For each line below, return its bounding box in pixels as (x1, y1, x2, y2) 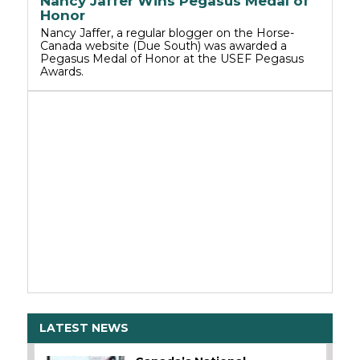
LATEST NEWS (39, 321, 129, 336)
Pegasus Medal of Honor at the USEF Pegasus (40, 51, 304, 66)
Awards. (40, 63, 84, 79)
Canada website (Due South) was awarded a (40, 38, 287, 53)
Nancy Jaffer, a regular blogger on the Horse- (40, 25, 294, 40)
